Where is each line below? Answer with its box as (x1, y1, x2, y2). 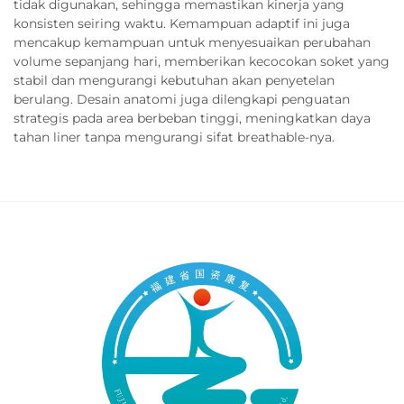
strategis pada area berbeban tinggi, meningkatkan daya (14, 110, 371, 126)
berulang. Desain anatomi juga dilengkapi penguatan (14, 91, 350, 107)
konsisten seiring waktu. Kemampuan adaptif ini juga (14, 15, 350, 32)
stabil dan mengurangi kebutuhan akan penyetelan (14, 72, 335, 88)
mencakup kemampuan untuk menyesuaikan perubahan (14, 34, 371, 50)
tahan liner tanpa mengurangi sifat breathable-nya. (14, 129, 335, 145)
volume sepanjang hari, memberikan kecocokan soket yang (14, 53, 390, 69)
